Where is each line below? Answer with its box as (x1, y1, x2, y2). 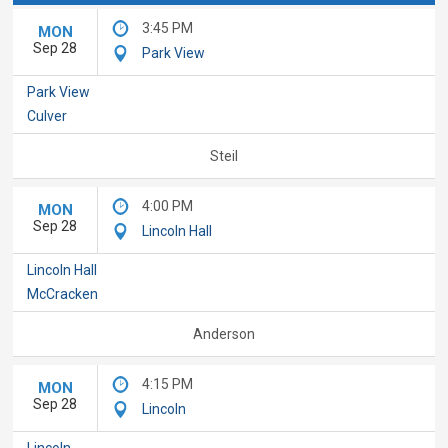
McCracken (27, 286, 99, 303)
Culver (27, 108, 68, 125)
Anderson (193, 325, 255, 342)
